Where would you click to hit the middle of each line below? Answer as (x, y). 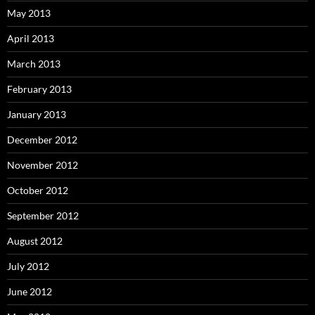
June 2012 (30, 291)
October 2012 (38, 190)
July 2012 (28, 266)
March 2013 (34, 63)
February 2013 (39, 89)
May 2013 (29, 13)
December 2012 (42, 139)
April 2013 (31, 38)
